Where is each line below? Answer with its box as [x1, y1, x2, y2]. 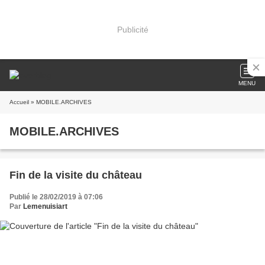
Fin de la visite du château [9, 169, 142, 181]
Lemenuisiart [23, 202, 67, 211]
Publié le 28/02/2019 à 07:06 [9, 193, 103, 201]
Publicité [117, 24, 148, 34]
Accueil [9, 99, 29, 105]
